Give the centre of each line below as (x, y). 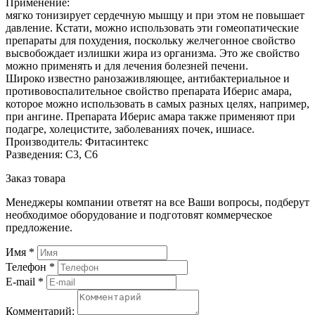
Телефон (27, 266)
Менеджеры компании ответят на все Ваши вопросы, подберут (157, 202)
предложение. (39, 227)
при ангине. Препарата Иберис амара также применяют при (150, 116)
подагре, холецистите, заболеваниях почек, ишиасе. (130, 129)
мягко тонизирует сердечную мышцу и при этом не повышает (155, 15)
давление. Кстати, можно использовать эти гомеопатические (152, 27)
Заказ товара (36, 178)
